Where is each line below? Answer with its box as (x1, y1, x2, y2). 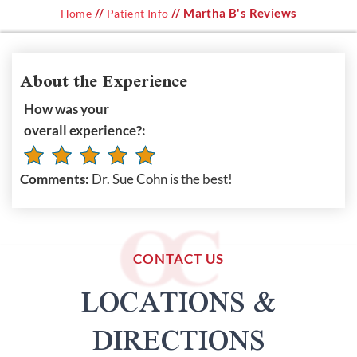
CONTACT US (133, 250, 224, 267)
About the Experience (20, 61, 187, 100)
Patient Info (106, 6, 169, 20)
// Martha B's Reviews (168, 6, 297, 20)
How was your (24, 100, 109, 117)
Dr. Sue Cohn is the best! (92, 171, 233, 187)
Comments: (20, 171, 92, 187)
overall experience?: (24, 122, 146, 139)
